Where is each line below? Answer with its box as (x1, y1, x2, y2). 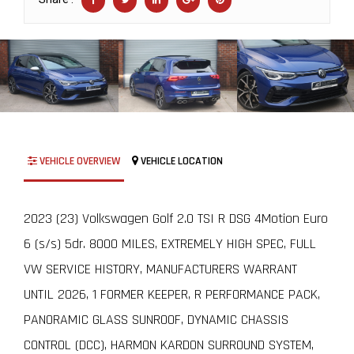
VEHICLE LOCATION (138, 153, 223, 168)
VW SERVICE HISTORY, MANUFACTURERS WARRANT (24, 259, 297, 278)
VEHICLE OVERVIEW (37, 153, 120, 168)
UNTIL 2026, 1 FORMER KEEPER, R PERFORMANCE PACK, (24, 284, 320, 303)
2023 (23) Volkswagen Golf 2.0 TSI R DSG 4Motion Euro (24, 209, 328, 228)
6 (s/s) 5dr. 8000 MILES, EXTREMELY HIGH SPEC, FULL (24, 234, 316, 253)
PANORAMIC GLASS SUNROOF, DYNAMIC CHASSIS (24, 310, 288, 329)
